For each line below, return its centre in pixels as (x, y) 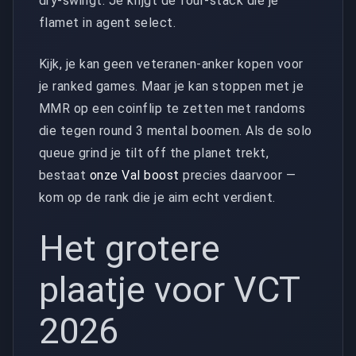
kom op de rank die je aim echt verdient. (157, 197)
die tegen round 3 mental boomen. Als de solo (176, 130)
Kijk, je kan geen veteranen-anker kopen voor (171, 64)
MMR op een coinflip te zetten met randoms (172, 108)
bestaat (64, 175)
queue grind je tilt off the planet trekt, (154, 153)
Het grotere (130, 248)
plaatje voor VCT (169, 289)
